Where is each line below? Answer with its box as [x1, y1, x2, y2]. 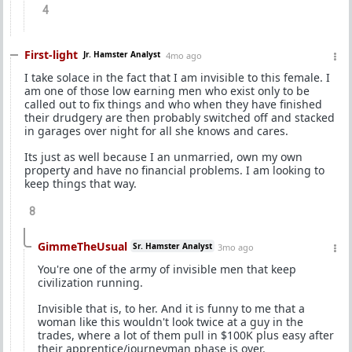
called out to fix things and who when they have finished [24, 96, 322, 112]
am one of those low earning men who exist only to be [24, 82, 310, 98]
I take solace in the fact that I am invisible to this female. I [24, 69, 330, 85]
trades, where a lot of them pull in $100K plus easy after [38, 327, 334, 343]
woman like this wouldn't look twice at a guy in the [38, 313, 303, 329]
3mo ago [218, 240, 254, 253]
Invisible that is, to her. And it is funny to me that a [38, 300, 305, 316]
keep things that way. [24, 175, 137, 191]
